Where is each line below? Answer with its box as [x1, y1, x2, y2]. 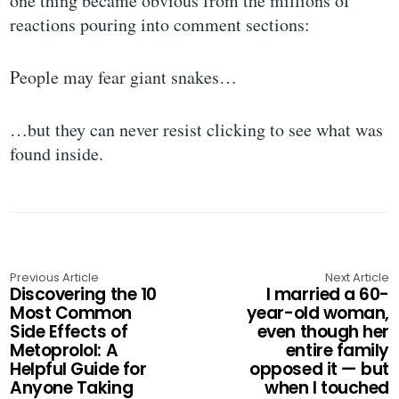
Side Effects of [10, 320, 128, 345]
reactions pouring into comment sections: [10, 12, 311, 37]
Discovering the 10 [10, 282, 157, 307]
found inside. [10, 142, 104, 167]
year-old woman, [246, 301, 389, 326]
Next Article [324, 269, 389, 287]
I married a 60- [265, 282, 389, 307]
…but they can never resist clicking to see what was [10, 118, 384, 142]
